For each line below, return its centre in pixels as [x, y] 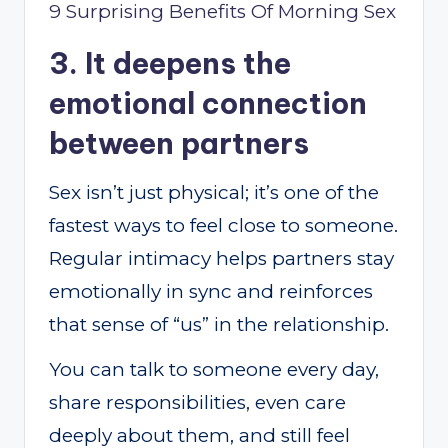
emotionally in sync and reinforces [211, 291]
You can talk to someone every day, [214, 369]
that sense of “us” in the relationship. [219, 324]
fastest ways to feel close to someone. [223, 225]
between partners [179, 143]
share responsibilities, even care [197, 402]
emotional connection [208, 103]
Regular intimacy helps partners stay [221, 258]
